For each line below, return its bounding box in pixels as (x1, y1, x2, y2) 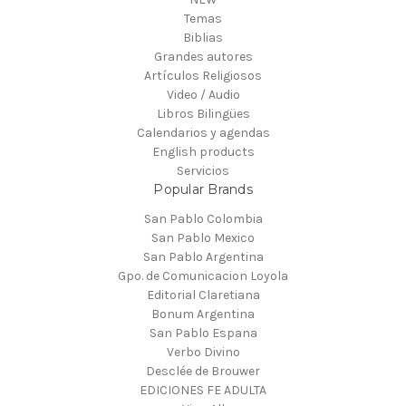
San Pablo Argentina (142, 249, 264, 266)
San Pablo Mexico (151, 230, 255, 246)
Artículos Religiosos (144, 68, 262, 84)
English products (151, 144, 255, 160)
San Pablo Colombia (143, 211, 263, 227)
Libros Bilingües (156, 106, 250, 122)
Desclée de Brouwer (146, 363, 260, 380)
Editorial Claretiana (146, 287, 260, 304)
